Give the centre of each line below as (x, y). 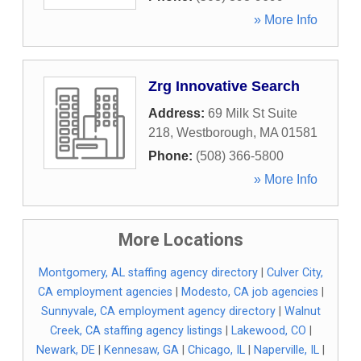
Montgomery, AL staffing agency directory (148, 273)
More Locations (180, 240)
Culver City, (295, 273)
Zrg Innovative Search (224, 86)
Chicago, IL (216, 350)
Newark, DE (66, 350)
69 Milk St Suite (253, 113)
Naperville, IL (286, 350)
